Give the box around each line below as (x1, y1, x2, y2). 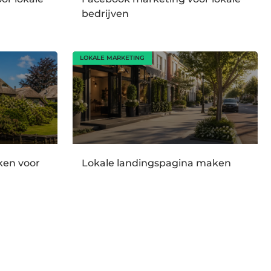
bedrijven (81, 7, 129, 19)
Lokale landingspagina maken (81, 157, 231, 169)
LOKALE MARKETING (79, 53, 145, 62)
